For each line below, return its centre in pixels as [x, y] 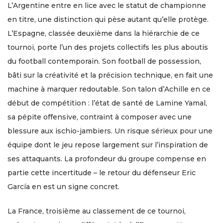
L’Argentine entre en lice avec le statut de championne [107, 5]
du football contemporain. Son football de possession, [104, 61]
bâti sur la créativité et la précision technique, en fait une [110, 75]
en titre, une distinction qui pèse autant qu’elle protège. [108, 19]
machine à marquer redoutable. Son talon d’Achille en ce [109, 89]
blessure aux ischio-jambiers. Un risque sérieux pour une [110, 131]
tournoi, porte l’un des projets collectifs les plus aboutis [108, 47]
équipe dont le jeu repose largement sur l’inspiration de [108, 145]
